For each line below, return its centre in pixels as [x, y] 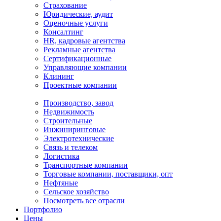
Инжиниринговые [74, 129]
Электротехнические [79, 138]
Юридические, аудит [78, 14]
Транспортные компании [86, 165]
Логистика [61, 156]
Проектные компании [80, 85]
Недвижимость [69, 112]
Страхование [65, 5]
